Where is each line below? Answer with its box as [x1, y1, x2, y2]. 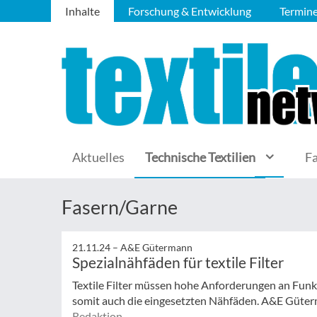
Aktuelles [72, 149, 125, 165]
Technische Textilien [145, 149, 255, 165]
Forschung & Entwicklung [128, 4, 251, 18]
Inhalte [65, 4, 100, 18]
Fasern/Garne [62, 195, 178, 219]
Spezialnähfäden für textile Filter [72, 253, 284, 271]
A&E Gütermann [120, 241, 192, 253]
